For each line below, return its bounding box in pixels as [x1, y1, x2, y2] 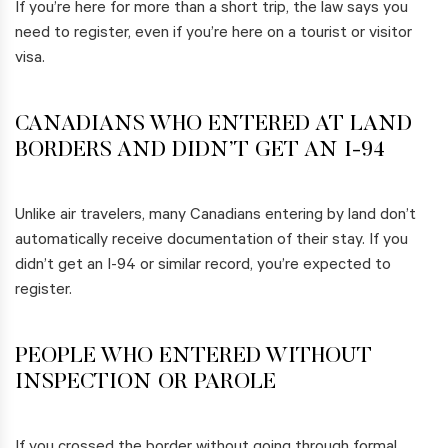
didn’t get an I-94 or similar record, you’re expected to [15, 257, 391, 276]
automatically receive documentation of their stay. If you [15, 232, 408, 251]
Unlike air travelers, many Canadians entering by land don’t [15, 207, 416, 226]
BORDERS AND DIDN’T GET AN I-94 [15, 140, 385, 163]
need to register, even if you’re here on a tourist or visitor [15, 25, 412, 44]
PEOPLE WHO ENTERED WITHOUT [15, 346, 372, 369]
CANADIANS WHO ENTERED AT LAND [15, 114, 412, 137]
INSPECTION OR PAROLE [15, 372, 276, 395]
